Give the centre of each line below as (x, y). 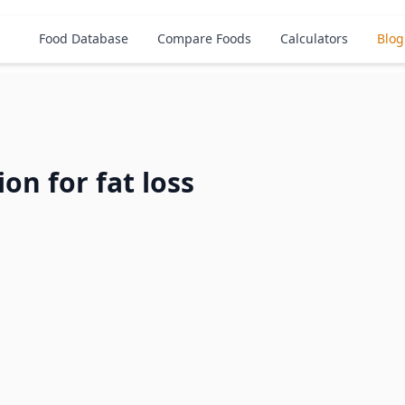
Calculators (314, 38)
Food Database (83, 38)
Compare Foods (204, 38)
